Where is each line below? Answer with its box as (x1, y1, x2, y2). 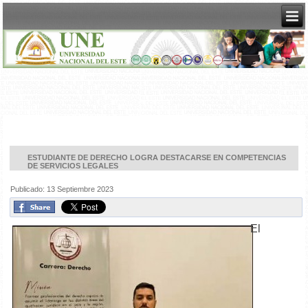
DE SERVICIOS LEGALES (27, 162, 119, 170)
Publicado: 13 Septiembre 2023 (10, 185, 114, 194)
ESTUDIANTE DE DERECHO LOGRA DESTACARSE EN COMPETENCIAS (27, 153, 287, 162)
